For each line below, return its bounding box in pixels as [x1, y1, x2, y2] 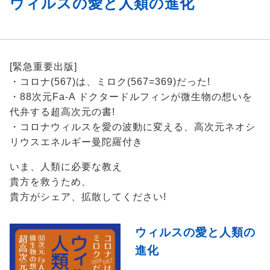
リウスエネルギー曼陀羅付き [10, 136, 143, 147]
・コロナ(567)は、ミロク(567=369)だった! [10, 76, 210, 87]
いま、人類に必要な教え [10, 161, 122, 172]
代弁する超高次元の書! [10, 106, 115, 117]
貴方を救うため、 [10, 176, 92, 187]
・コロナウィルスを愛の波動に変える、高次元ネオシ [10, 121, 256, 132]
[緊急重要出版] [10, 61, 77, 72]
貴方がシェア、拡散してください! [10, 191, 166, 202]
